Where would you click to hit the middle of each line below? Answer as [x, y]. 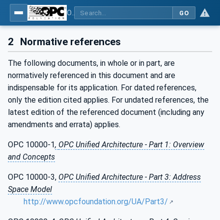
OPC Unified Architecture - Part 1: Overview [131, 145]
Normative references [69, 42]
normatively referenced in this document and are [92, 76]
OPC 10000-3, [33, 177]
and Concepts [31, 157]
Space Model [30, 190]
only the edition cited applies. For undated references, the [108, 100]
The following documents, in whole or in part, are [91, 63]
